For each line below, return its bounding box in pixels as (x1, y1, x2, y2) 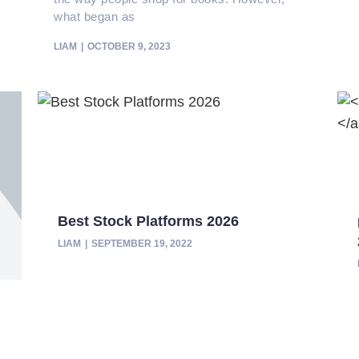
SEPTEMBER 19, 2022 (91, 237, 193, 249)
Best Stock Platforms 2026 (58, 212, 240, 229)
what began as (54, 9, 135, 23)
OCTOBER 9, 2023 (87, 40, 171, 52)
